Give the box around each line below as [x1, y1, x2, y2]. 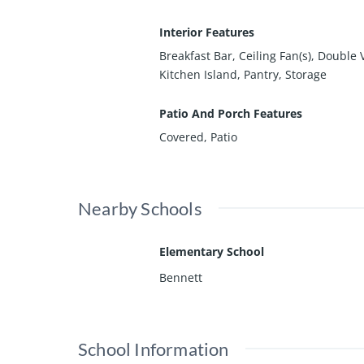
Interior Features [159, 24, 254, 41]
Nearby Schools [78, 197, 202, 220]
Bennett [159, 270, 202, 286]
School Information [78, 338, 229, 361]
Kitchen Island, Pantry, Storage [159, 67, 327, 83]
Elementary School [159, 244, 264, 260]
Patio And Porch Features [159, 106, 302, 122]
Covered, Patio [159, 129, 237, 145]
